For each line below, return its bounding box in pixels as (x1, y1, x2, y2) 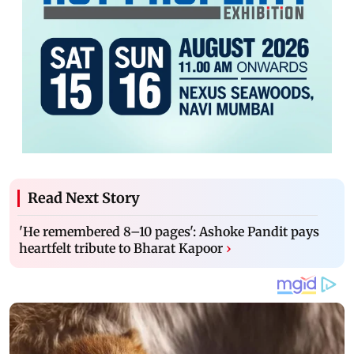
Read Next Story (28, 188, 140, 207)
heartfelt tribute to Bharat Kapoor (19, 239, 223, 256)
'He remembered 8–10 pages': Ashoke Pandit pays (19, 223, 319, 239)
